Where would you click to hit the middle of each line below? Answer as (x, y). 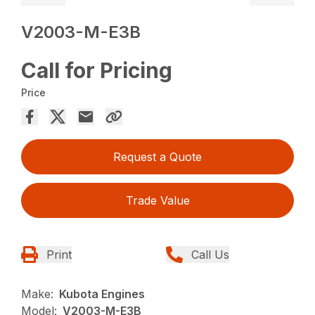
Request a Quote (157, 157)
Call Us (210, 255)
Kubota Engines (102, 294)
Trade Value (157, 201)
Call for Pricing (97, 71)
